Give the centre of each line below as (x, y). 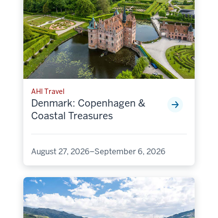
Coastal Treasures (72, 116)
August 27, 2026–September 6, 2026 (98, 151)
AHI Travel (48, 91)
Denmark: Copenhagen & (88, 103)
